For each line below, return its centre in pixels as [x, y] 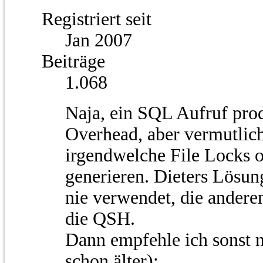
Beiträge [73, 62]
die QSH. [100, 219]
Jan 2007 [99, 41]
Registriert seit [97, 19]
